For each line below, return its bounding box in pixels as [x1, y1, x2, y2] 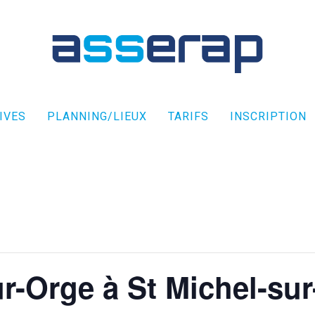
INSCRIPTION [229, 110, 307, 123]
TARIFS [167, 110, 209, 123]
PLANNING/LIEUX [46, 110, 147, 123]
